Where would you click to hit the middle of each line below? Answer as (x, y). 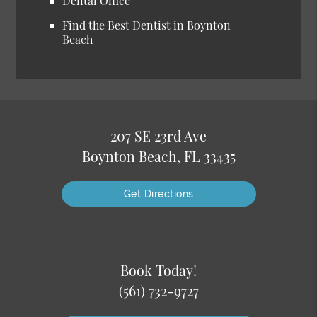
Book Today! (158, 271)
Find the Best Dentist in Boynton (147, 25)
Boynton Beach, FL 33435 (158, 157)
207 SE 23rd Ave (158, 136)
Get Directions (158, 194)
